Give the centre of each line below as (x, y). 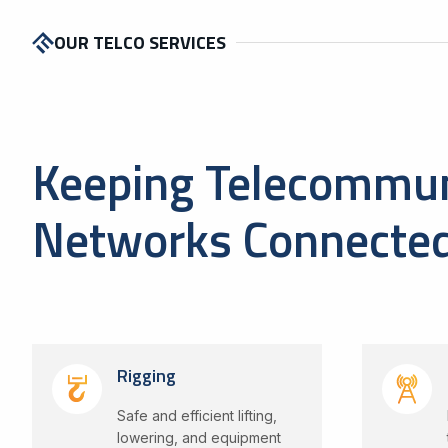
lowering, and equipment (198, 437)
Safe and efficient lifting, (196, 415)
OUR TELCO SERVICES (140, 42)
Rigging (146, 375)
